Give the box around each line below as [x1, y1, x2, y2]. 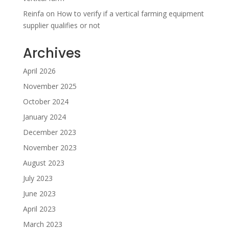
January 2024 [22, 112, 66, 122]
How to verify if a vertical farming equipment [56, 9, 204, 19]
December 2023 [22, 127, 76, 138]
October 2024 [22, 97, 68, 107]
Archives [22, 44, 81, 63]
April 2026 [22, 66, 56, 76]
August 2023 [22, 158, 64, 168]
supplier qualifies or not [22, 20, 100, 31]
